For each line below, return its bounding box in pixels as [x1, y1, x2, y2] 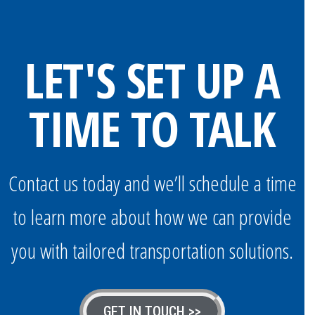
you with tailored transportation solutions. [11, 236, 293, 265]
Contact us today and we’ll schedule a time [8, 168, 297, 198]
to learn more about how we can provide [13, 202, 292, 231]
